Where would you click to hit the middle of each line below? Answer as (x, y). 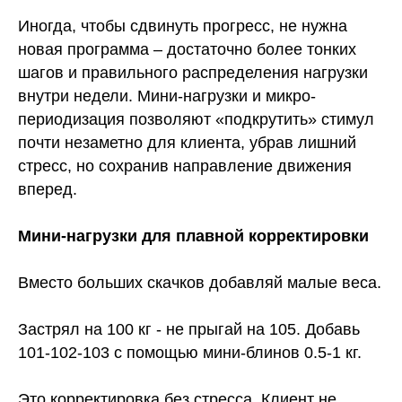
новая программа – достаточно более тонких (187, 50)
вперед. (48, 190)
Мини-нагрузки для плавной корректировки (193, 236)
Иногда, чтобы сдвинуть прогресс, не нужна (183, 26)
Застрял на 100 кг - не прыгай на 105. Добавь (189, 330)
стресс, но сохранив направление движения (185, 166)
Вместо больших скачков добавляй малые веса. (200, 283)
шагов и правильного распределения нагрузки (193, 73)
